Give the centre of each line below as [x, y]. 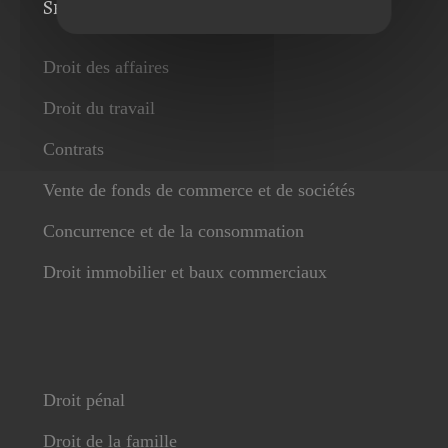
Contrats [73, 149]
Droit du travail [98, 108]
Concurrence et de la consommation [173, 231]
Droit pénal [83, 400]
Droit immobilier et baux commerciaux [184, 272]
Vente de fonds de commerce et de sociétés [198, 190]
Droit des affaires [105, 67]
